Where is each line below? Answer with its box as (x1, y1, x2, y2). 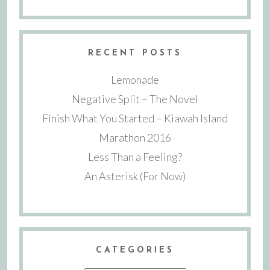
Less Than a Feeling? (88, 149, 182, 163)
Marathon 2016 (99, 130, 171, 144)
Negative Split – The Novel (72, 92, 198, 105)
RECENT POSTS (88, 49, 182, 58)
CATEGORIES (96, 245, 174, 255)
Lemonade (111, 72, 159, 86)
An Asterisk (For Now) (84, 169, 186, 183)
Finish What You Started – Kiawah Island (42, 111, 228, 125)
